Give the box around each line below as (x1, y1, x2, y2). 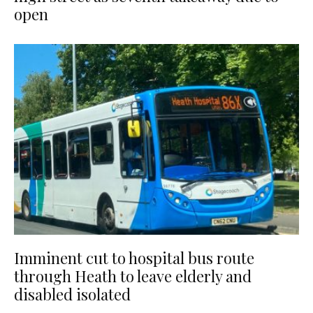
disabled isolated (14, 283, 131, 305)
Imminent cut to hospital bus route (14, 247, 254, 268)
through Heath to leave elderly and (14, 265, 252, 286)
